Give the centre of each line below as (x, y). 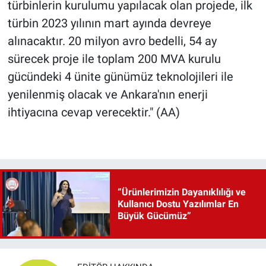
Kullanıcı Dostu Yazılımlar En (178, 204)
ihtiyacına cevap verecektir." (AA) (94, 113)
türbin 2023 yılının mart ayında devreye (109, 23)
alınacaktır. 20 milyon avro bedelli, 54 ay (112, 41)
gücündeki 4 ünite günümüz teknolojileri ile (120, 77)
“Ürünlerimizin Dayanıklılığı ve (181, 192)
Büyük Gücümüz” (154, 216)
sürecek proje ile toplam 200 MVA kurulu (114, 59)
